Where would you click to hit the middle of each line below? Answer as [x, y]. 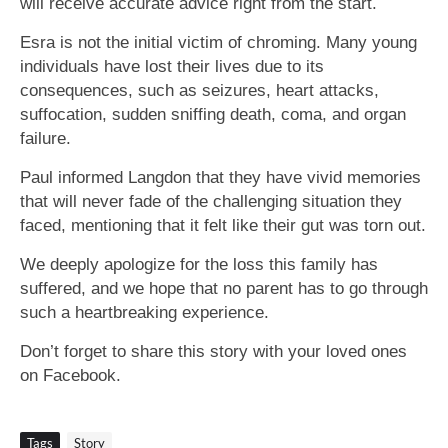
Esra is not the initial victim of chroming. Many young [218, 42]
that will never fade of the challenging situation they [211, 201]
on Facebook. [70, 375]
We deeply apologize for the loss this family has [199, 264]
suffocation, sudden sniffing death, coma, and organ [213, 114]
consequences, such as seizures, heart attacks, [199, 90]
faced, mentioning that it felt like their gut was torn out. [223, 225]
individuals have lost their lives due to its [172, 66]
